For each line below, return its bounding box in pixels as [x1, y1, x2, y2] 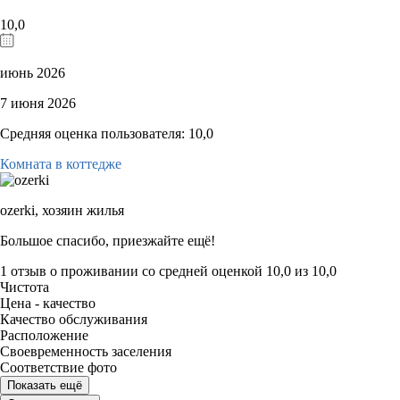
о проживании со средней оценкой [50, 262, 266, 279]
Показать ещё [7, 378, 82, 392]
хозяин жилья [42, 202, 124, 218]
